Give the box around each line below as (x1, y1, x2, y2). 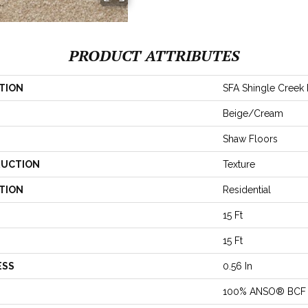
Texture (223, 158, 255, 170)
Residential (223, 184, 271, 195)
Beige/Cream (223, 107, 283, 119)
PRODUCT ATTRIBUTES (69, 45, 239, 65)
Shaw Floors (223, 133, 278, 144)
